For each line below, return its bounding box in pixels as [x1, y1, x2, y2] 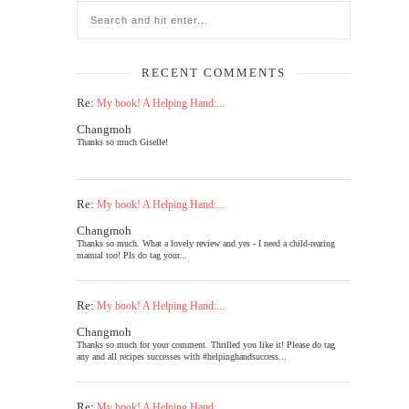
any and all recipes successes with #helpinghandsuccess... [77, 351, 287, 362]
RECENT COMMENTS [142, 66, 286, 79]
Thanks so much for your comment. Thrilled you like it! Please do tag [77, 340, 335, 350]
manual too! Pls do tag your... [77, 250, 187, 260]
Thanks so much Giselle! [77, 137, 168, 147]
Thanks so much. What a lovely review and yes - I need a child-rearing [77, 238, 335, 248]
